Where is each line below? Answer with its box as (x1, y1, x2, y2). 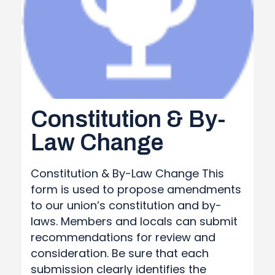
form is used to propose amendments (31, 182, 241, 197)
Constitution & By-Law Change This (31, 166, 224, 181)
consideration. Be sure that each (31, 246, 209, 261)
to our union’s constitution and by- (31, 198, 222, 213)
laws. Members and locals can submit (31, 214, 238, 229)
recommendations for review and (31, 230, 215, 245)
